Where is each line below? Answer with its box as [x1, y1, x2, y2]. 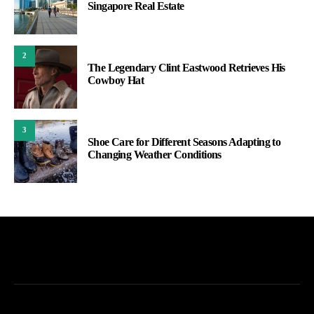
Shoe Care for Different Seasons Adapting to [88, 135, 281, 148]
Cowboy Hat [88, 74, 144, 86]
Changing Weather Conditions [88, 148, 221, 161]
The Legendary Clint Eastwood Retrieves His [88, 61, 285, 74]
